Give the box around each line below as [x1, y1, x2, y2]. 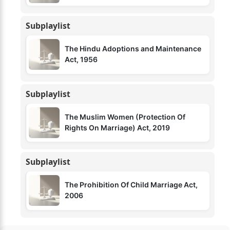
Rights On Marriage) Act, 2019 [65, 123, 170, 132]
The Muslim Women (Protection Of [65, 112, 185, 121]
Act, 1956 [65, 55, 98, 64]
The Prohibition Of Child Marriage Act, [65, 180, 198, 189]
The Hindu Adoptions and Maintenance [65, 44, 201, 53]
